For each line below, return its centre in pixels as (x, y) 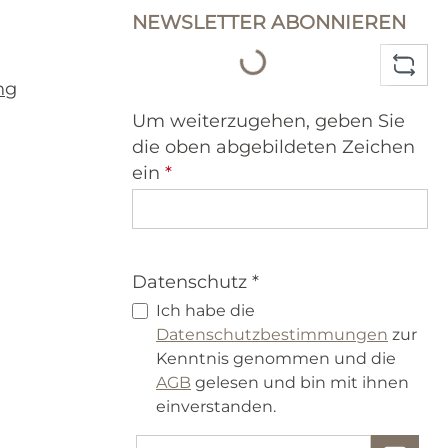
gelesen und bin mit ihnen (300, 383)
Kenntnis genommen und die (276, 359)
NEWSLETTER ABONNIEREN (269, 22)
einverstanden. (216, 407)
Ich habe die (205, 311)
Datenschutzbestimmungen (272, 335)
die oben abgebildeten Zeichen (273, 147)
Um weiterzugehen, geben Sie (268, 121)
